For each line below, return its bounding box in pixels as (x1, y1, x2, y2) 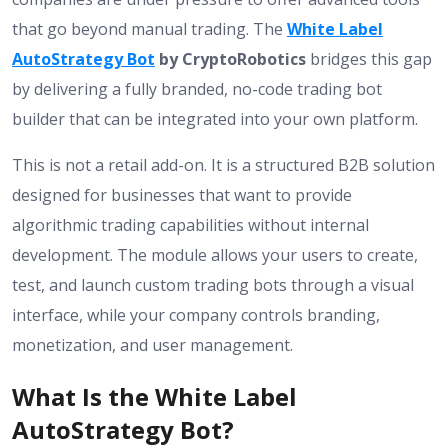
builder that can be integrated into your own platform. (12, 108, 418, 131)
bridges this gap (306, 48, 432, 71)
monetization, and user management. (12, 334, 293, 357)
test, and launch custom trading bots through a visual (12, 274, 414, 297)
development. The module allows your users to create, (12, 244, 418, 267)
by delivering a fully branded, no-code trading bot (12, 78, 382, 101)
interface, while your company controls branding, (12, 304, 380, 327)
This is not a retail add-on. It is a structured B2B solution (12, 154, 435, 177)
